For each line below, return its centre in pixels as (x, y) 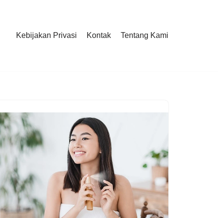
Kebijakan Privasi (46, 36)
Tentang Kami (145, 36)
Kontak (99, 36)
